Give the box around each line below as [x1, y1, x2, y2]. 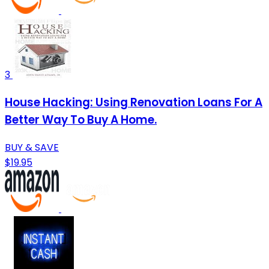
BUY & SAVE [5, 140, 59, 154]
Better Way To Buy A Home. [5, 111, 157, 128]
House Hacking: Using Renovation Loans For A [5, 94, 262, 110]
